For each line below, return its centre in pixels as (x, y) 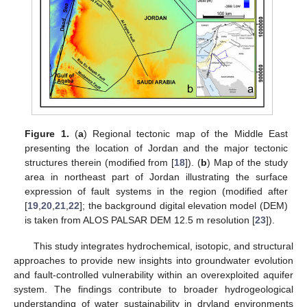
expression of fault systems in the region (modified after (156, 192)
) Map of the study (247, 163)
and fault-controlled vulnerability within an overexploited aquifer (153, 275)
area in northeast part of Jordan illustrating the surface (156, 177)
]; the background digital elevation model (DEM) (184, 206)
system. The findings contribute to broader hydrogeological (153, 290)
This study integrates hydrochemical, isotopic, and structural (163, 246)
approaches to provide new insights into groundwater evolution (153, 261)
